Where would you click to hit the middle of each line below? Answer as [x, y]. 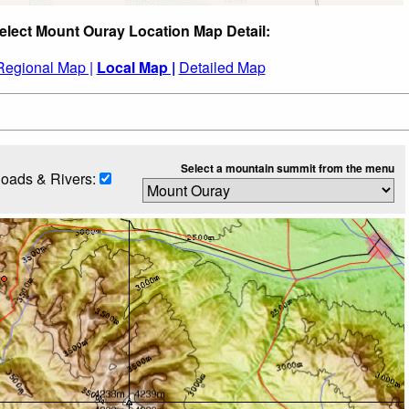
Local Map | [136, 67]
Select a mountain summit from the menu [287, 168]
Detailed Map [222, 67]
